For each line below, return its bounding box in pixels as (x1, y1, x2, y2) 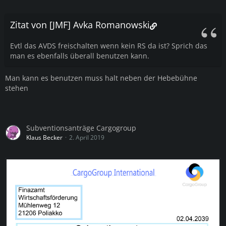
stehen (5, 83, 28, 93)
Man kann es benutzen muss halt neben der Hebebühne (5, 73, 197, 83)
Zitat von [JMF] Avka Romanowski (10, 19, 150, 31)
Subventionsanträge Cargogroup (26, 123, 136, 133)
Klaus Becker (26, 133, 63, 142)
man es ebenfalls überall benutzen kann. (10, 51, 149, 61)
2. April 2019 (69, 133, 104, 142)
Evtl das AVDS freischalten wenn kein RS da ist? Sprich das (10, 41, 207, 50)
